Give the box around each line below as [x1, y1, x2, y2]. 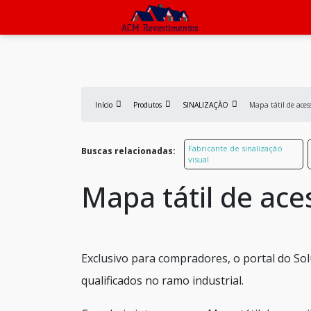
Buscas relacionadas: [81, 145, 176, 157]
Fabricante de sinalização [187, 143, 283, 153]
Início [95, 100, 112, 110]
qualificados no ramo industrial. [81, 273, 244, 288]
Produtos [133, 100, 162, 110]
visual [187, 154, 209, 165]
